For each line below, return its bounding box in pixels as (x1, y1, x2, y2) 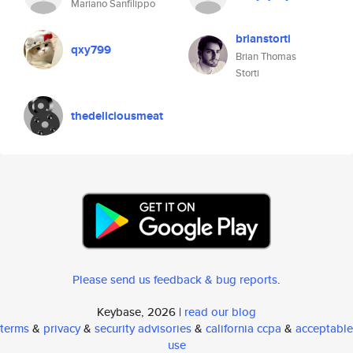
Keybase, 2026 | (97, 303, 184, 320)
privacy (43, 320, 80, 336)
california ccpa (206, 320, 281, 336)
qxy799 (71, 41, 111, 58)
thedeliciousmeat (71, 107, 163, 124)
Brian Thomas (236, 49, 296, 64)
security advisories (95, 320, 191, 336)
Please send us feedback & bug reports (72, 271, 277, 288)
